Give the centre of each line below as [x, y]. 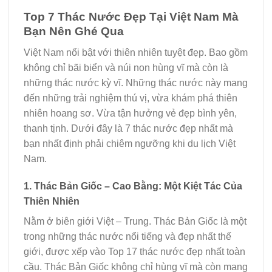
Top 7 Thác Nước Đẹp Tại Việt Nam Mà [131, 17]
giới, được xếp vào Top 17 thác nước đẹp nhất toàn [134, 252]
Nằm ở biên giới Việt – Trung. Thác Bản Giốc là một [135, 222]
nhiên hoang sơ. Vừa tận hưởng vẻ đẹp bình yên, [130, 113]
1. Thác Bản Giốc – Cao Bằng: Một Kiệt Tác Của [133, 186]
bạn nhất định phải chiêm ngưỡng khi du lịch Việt [130, 143]
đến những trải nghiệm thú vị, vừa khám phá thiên [131, 98]
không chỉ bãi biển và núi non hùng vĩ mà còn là [126, 67]
